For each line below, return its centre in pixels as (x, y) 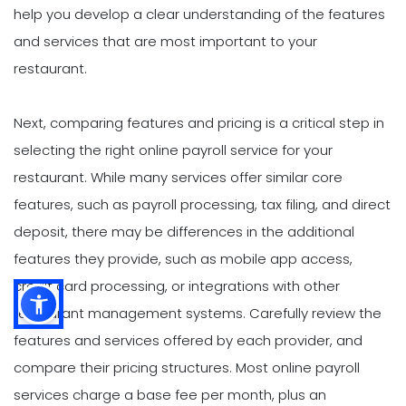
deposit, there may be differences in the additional (184, 232)
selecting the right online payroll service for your (173, 150)
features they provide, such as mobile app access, (183, 259)
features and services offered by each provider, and (188, 341)
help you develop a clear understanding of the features (199, 14)
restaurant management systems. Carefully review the (198, 314)
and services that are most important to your (165, 42)
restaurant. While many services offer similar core (178, 178)
